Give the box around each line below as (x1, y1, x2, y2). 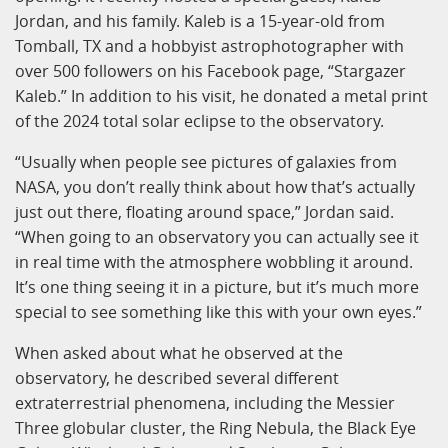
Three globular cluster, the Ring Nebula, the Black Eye (15, 417, 416, 440)
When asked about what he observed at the (15, 342, 343, 365)
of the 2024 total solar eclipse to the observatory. (15, 110, 384, 133)
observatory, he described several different (15, 367, 339, 390)
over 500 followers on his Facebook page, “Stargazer (15, 60, 406, 83)
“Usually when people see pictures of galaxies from (15, 151, 397, 174)
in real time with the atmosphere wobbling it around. (15, 251, 413, 274)
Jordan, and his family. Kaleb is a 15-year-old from (15, 10, 385, 33)
